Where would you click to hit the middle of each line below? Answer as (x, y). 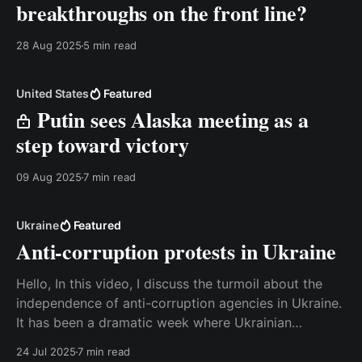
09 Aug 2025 (49, 177)
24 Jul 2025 (46, 351)
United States (53, 93)
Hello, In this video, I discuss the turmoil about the (36, 284)
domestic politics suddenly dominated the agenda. (171, 342)
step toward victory (103, 145)
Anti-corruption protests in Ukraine (176, 251)
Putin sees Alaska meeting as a (170, 120)
